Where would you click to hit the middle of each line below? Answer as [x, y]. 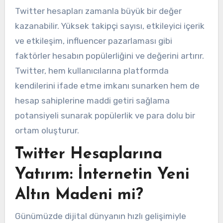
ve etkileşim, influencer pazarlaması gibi [93, 41]
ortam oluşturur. [47, 131]
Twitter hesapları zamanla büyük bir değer [98, 11]
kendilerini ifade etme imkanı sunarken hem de [107, 86]
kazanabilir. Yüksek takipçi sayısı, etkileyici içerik [110, 26]
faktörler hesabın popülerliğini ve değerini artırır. [109, 56]
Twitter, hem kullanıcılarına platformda [92, 71]
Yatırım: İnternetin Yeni [102, 174]
